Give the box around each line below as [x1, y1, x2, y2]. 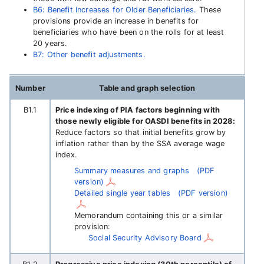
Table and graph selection [98, 84, 196, 93]
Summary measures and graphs [74, 166, 190, 175]
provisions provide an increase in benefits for [33, 16, 199, 25]
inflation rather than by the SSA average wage [55, 139, 225, 148]
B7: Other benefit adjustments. [33, 50, 146, 59]
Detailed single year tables [74, 189, 171, 197]
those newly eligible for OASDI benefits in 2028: [55, 117, 235, 126]
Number [15, 84, 45, 93]
